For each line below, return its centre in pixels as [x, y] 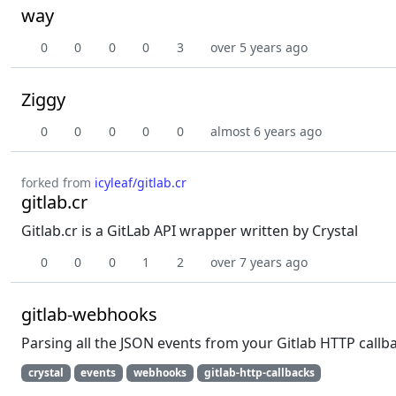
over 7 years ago [259, 262]
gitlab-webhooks [89, 314]
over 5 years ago [259, 47]
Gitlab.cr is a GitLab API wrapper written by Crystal [190, 231]
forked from [58, 183]
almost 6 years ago [266, 131]
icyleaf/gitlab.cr [141, 183]
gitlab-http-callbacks [259, 373]
